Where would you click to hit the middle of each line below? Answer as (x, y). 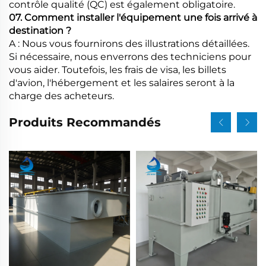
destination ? (40, 30)
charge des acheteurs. (61, 96)
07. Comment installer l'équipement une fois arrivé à (133, 17)
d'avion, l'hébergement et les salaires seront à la (122, 83)
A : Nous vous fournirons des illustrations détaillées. (129, 43)
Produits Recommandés (85, 122)
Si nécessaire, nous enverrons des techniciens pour (130, 56)
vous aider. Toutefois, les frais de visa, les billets (118, 69)
